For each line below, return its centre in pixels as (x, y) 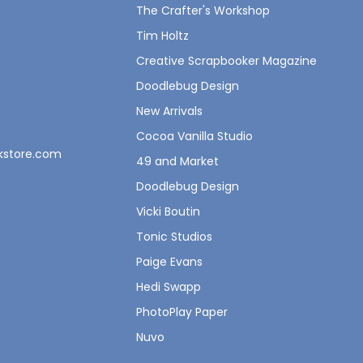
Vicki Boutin (168, 211)
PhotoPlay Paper (182, 312)
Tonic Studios (174, 237)
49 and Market (177, 161)
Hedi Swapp (169, 287)
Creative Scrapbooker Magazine (226, 61)
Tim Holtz (162, 36)
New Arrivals (169, 111)
